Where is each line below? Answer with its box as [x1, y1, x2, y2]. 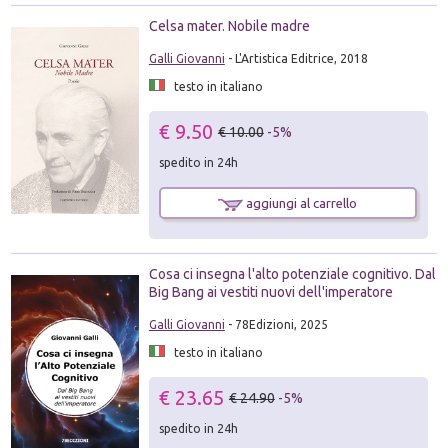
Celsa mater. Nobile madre [148, 18, 310, 34]
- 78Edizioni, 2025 [224, 318, 328, 332]
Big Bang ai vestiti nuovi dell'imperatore [148, 284, 393, 301]
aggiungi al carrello [243, 196, 358, 210]
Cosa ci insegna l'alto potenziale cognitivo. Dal [148, 266, 436, 283]
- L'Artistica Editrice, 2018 [224, 52, 368, 65]
